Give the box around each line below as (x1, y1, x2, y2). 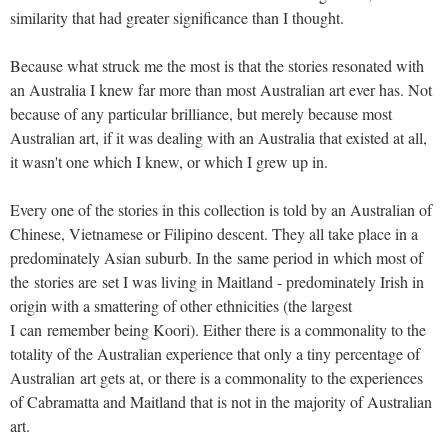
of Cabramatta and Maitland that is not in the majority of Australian (10, 390, 432, 412)
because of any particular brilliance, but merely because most (10, 102, 392, 124)
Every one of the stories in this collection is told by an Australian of (10, 198, 432, 220)
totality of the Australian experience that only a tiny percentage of (10, 342, 420, 364)
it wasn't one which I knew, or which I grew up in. (10, 150, 328, 172)
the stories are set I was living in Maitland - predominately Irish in (10, 270, 424, 292)
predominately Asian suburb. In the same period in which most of (10, 246, 423, 268)
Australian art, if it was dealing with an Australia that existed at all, (10, 126, 427, 148)
